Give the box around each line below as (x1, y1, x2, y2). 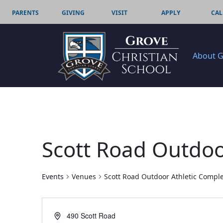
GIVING (62, 8, 85, 17)
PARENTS (12, 8, 39, 17)
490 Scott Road (67, 211, 116, 221)
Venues (72, 172, 96, 182)
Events (42, 172, 64, 182)
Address (54, 210, 80, 221)
